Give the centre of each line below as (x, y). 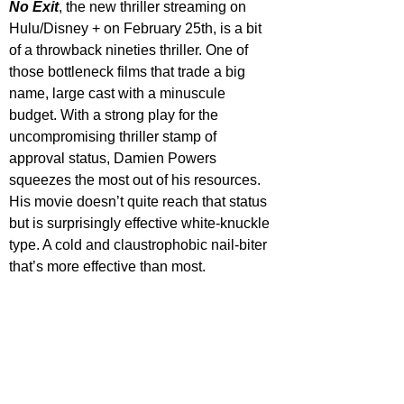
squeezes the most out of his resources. (137, 180)
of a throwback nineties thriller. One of (130, 50)
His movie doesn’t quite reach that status (140, 202)
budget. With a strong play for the (115, 115)
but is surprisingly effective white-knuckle (141, 223)
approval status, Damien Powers (115, 158)
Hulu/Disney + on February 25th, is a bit (137, 28)
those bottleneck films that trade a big (129, 72)
